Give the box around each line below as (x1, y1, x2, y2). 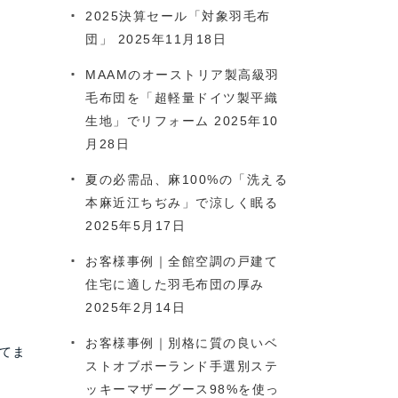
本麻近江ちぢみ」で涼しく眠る (85, 195, 278, 210)
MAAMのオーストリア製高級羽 (85, 68, 280, 82)
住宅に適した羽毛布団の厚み (85, 277, 265, 291)
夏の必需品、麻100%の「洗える (85, 172, 288, 187)
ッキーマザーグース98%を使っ (85, 382, 280, 396)
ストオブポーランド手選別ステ (85, 359, 278, 373)
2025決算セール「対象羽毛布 (85, 9, 271, 23)
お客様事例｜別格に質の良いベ (85, 336, 278, 350)
